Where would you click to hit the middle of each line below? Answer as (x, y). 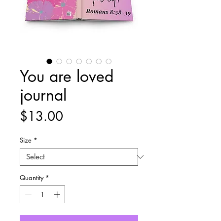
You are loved (67, 76)
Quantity (32, 178)
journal (43, 95)
